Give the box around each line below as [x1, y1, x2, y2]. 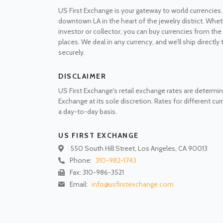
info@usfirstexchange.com [92, 180, 174, 189]
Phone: [70, 156, 93, 165]
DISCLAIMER [58, 71, 106, 81]
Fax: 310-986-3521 [70, 168, 124, 177]
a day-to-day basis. [58, 107, 117, 116]
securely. [58, 47, 85, 57]
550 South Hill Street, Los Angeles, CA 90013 [70, 143, 208, 153]
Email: [70, 180, 89, 189]
